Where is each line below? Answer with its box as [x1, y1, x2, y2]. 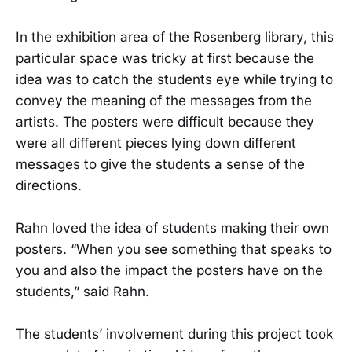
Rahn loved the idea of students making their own [16, 220, 329, 236]
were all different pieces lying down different [16, 134, 296, 151]
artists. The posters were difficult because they [16, 113, 314, 130]
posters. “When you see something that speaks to [16, 241, 332, 258]
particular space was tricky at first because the [16, 49, 314, 66]
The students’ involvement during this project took [16, 326, 333, 343]
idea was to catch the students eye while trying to [16, 71, 333, 87]
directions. [16, 177, 82, 193]
